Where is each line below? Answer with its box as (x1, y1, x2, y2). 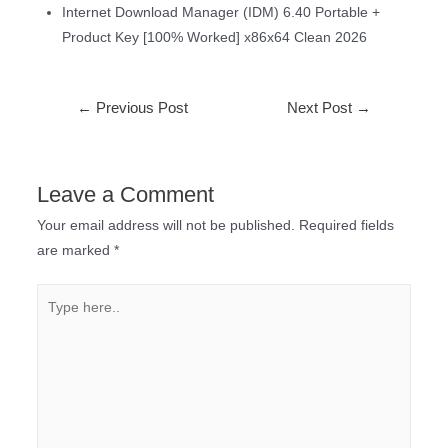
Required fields (298, 218, 394, 234)
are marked (36, 243, 114, 259)
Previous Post (91, 100, 188, 117)
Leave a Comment (36, 182, 214, 208)
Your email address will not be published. (36, 218, 295, 234)
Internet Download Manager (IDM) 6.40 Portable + (62, 5, 381, 21)
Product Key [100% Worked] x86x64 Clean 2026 (62, 30, 368, 46)
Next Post (287, 100, 357, 117)
